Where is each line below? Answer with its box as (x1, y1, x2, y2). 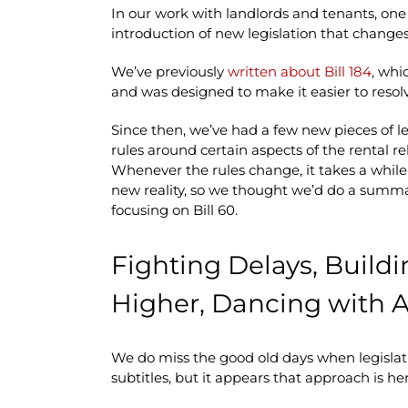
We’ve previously (110, 62, 228, 80)
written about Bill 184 (227, 62, 372, 80)
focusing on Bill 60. (110, 200, 238, 219)
